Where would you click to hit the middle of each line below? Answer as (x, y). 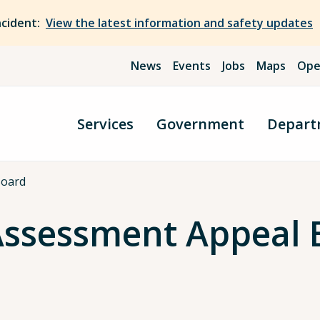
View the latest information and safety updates (179, 23)
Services (105, 124)
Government (200, 124)
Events (192, 66)
